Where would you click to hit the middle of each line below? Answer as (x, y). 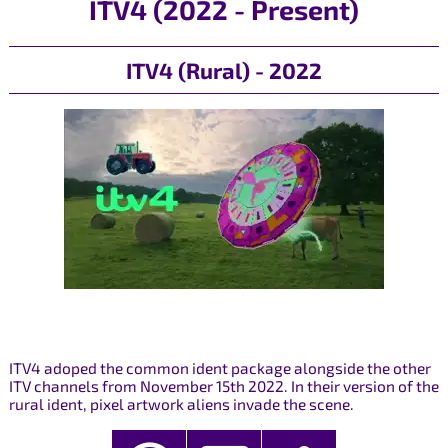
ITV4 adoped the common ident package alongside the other (219, 368)
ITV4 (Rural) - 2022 (223, 69)
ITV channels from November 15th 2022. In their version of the (223, 386)
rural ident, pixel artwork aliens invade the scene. (181, 404)
